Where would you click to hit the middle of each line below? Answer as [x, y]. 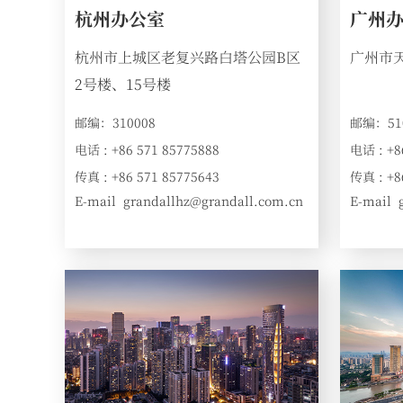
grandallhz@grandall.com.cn [214, 201]
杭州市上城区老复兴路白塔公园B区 [188, 58]
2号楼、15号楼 [123, 85]
